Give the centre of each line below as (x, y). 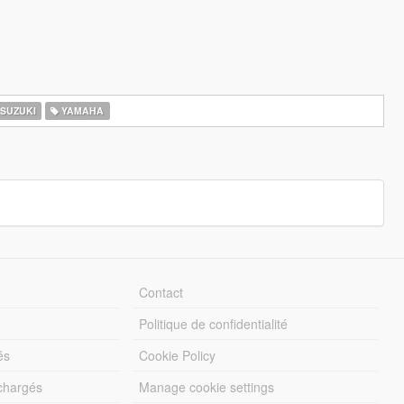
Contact (161, 292)
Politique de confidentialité (214, 324)
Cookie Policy (178, 355)
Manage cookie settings (207, 387)
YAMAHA (82, 110)
